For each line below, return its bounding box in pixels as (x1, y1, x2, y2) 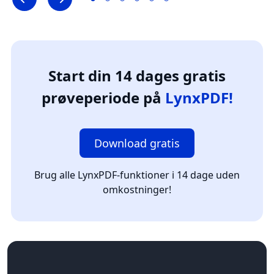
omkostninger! (103, 182, 171, 196)
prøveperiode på (41, 87, 165, 108)
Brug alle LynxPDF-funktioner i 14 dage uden (34, 168, 240, 182)
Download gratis (94, 135, 180, 150)
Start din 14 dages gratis (48, 65, 226, 86)
